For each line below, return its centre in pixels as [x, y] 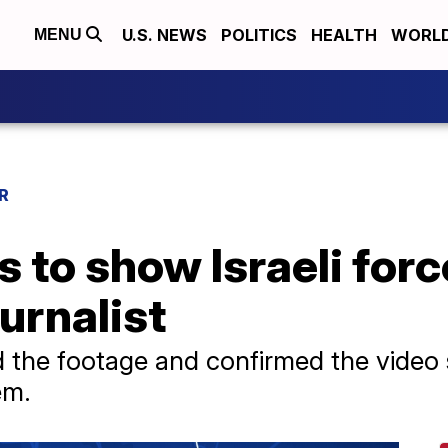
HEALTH [344, 35]
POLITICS [259, 35]
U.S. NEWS [164, 35]
